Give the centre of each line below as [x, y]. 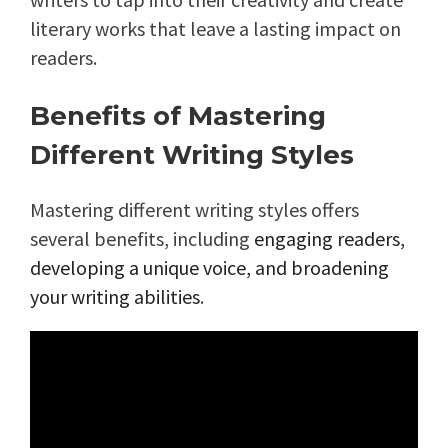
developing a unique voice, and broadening [209, 267]
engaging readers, [329, 238]
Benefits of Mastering [178, 115]
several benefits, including [142, 238]
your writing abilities [115, 296]
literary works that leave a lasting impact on [215, 28]
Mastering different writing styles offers [194, 209]
